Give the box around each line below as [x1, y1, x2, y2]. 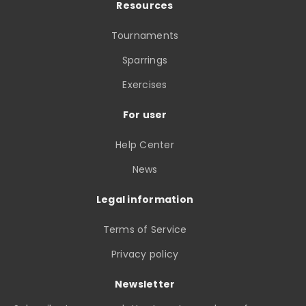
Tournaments [111, 29, 179, 42]
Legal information [96, 193, 194, 206]
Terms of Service [102, 223, 187, 236]
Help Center [115, 138, 174, 152]
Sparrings [122, 53, 168, 67]
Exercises [122, 78, 167, 92]
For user [122, 108, 167, 122]
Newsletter [114, 277, 176, 291]
